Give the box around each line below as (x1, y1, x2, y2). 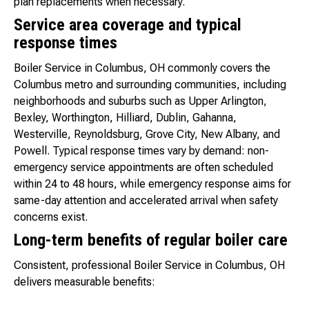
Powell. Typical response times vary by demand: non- (14, 144, 269, 158)
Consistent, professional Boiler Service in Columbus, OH (14, 259, 285, 272)
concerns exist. (14, 210, 88, 224)
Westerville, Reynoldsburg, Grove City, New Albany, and (14, 128, 280, 141)
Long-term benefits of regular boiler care (14, 230, 288, 250)
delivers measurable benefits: (14, 275, 155, 289)
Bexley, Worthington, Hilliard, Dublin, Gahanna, (14, 111, 237, 125)
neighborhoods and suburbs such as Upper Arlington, (14, 94, 267, 108)
